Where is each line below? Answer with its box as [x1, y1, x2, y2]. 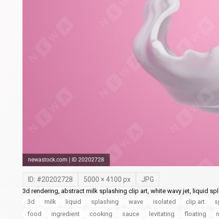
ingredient [51, 210, 80, 218]
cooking [89, 210, 112, 218]
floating [184, 210, 206, 218]
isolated [153, 197, 176, 205]
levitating [149, 210, 175, 218]
